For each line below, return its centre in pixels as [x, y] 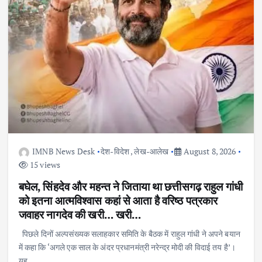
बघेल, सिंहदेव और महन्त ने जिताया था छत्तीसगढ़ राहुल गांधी [131, 187]
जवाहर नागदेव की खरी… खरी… [80, 215]
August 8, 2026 [209, 151]
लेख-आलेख [151, 151]
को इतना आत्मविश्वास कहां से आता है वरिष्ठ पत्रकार [118, 201]
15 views [44, 165]
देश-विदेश [115, 151]
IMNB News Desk [64, 151]
